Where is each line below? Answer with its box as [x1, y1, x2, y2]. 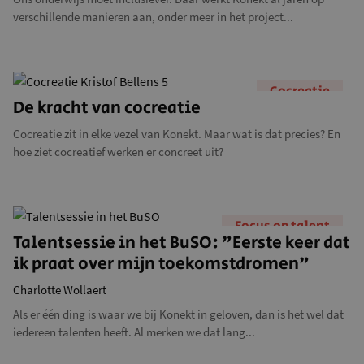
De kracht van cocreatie [13, 96, 201, 120]
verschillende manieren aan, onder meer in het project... [13, 9, 293, 24]
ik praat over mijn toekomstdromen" [13, 252, 310, 276]
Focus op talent [235, 217, 330, 236]
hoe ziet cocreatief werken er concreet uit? [13, 144, 223, 159]
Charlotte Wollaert [13, 282, 106, 297]
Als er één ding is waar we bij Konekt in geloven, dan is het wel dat [13, 306, 344, 322]
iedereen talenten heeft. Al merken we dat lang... [13, 324, 255, 340]
